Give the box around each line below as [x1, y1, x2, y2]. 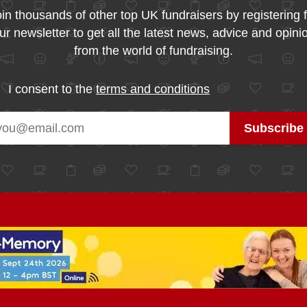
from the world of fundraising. [74, 43, 233, 58]
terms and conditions [96, 82, 210, 96]
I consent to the [8, 82, 96, 96]
